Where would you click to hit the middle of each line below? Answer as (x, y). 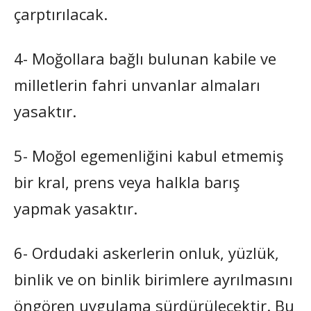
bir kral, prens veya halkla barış (127, 182)
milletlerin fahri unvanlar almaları (137, 84)
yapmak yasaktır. (76, 208)
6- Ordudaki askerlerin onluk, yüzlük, (146, 252)
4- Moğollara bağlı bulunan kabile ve (145, 58)
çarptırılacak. (61, 14)
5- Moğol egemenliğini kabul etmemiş (149, 155)
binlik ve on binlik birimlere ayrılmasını (153, 279)
